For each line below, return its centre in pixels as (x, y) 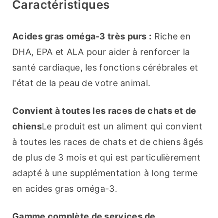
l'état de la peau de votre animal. (82, 83)
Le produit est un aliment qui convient (122, 127)
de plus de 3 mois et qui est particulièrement (107, 158)
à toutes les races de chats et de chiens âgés (108, 142)
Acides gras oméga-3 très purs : (82, 36)
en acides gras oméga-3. (65, 189)
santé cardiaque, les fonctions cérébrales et (105, 68)
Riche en (171, 36)
